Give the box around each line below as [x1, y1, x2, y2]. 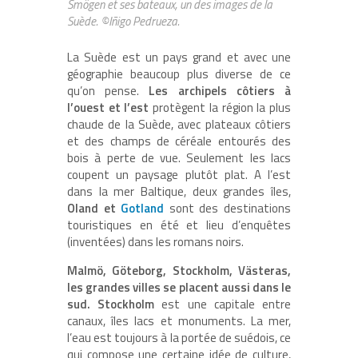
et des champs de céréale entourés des [67, 132, 291, 151]
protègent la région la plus [149, 98, 292, 117]
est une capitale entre [154, 295, 292, 314]
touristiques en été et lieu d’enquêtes [67, 216, 291, 235]
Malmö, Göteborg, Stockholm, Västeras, [67, 261, 291, 280]
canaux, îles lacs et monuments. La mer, [67, 312, 291, 331]
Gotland [121, 199, 165, 218]
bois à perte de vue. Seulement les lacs [67, 149, 291, 168]
